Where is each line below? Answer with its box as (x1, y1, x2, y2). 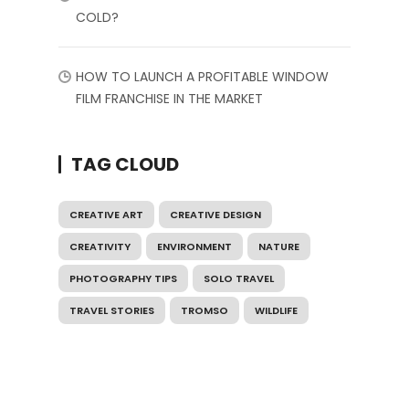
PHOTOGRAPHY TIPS (69, 270, 177, 286)
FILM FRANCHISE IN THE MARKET (76, 89, 263, 108)
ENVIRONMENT (157, 238, 232, 254)
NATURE (258, 238, 299, 254)
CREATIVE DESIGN (170, 206, 261, 222)
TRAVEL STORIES (69, 302, 154, 318)
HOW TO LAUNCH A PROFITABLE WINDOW (76, 67, 329, 86)
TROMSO (181, 302, 228, 318)
